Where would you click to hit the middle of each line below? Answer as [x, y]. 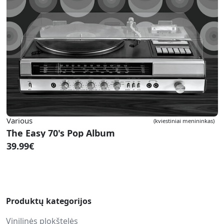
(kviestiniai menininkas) [184, 120]
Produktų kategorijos [49, 201]
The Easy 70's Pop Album [61, 133]
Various [19, 120]
